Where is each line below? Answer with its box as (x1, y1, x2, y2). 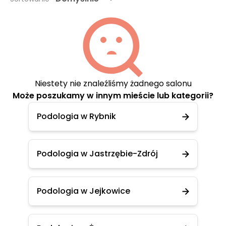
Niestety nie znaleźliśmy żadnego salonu (34, 78, 192, 89)
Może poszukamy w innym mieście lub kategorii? (13, 90, 213, 101)
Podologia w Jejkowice (37, 185, 130, 197)
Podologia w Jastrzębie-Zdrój (37, 148, 158, 159)
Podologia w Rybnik (37, 110, 116, 122)
